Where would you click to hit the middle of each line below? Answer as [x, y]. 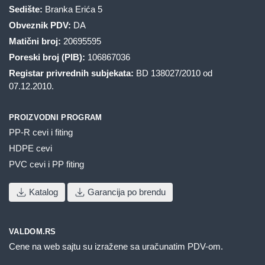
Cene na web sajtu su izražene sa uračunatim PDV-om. [116, 246]
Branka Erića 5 [72, 9]
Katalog [42, 192]
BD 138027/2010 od [173, 73]
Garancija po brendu [125, 192]
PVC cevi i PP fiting [46, 164]
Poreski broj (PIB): [47, 57]
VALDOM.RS [33, 231]
